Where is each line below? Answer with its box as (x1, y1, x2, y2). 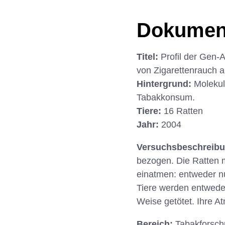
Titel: (137, 52, 161, 62)
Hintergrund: (137, 79, 194, 89)
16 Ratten (164, 106, 203, 117)
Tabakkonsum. (137, 92, 195, 103)
